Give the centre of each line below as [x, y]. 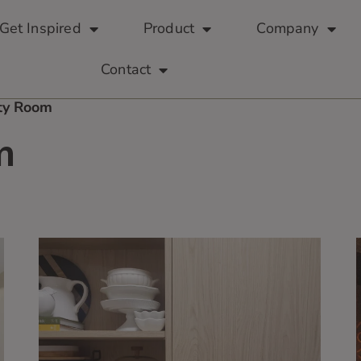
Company [288, 28]
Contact [126, 69]
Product [169, 28]
